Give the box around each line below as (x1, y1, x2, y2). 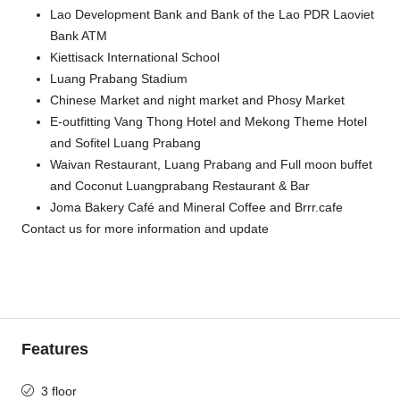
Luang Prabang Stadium (50, 71, 187, 86)
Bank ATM (50, 29, 107, 43)
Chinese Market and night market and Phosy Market (50, 93, 345, 107)
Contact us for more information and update (21, 221, 269, 236)
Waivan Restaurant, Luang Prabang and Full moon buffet (50, 157, 372, 171)
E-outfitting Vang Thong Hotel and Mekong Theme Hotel (50, 114, 367, 129)
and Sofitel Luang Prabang (50, 136, 201, 150)
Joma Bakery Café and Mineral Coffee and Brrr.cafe (50, 200, 343, 214)
